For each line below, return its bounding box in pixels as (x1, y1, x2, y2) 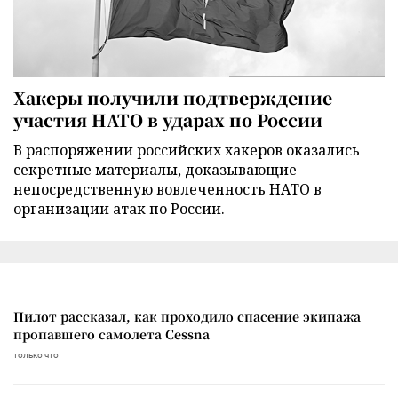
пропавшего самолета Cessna (13, 324, 210, 343)
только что (13, 349, 59, 360)
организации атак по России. (13, 198, 225, 219)
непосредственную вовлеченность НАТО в (13, 179, 322, 199)
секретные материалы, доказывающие (13, 159, 297, 179)
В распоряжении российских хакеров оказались (13, 139, 360, 160)
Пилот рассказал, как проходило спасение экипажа (13, 306, 361, 325)
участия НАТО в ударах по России (13, 107, 322, 131)
